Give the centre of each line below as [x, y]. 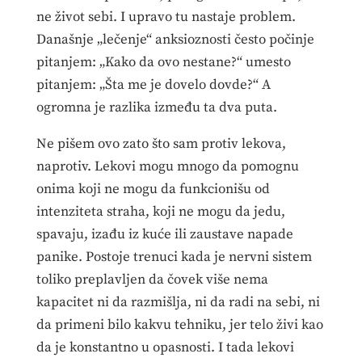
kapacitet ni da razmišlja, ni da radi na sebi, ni [178, 303]
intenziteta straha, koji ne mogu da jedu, [160, 212]
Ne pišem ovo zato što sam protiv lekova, [161, 144]
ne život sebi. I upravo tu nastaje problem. [166, 17]
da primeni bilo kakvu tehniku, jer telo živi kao [179, 325]
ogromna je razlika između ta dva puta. [156, 108]
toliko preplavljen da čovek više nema [152, 280]
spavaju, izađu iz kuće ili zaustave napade [164, 235]
